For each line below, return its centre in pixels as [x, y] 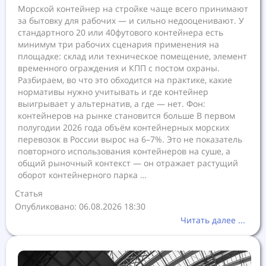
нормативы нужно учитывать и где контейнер [113, 92]
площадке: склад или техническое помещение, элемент [132, 56]
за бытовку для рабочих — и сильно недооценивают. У [131, 20]
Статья [30, 193]
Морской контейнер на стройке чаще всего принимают [133, 9]
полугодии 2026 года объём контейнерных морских [123, 127]
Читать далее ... [213, 220]
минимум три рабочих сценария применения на [118, 44]
